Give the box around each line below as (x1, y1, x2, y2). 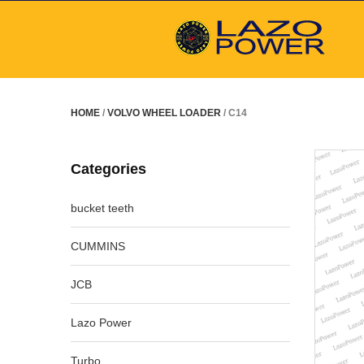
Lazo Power (71, 316, 132, 329)
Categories (71, 161, 146, 177)
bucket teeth (71, 201, 134, 214)
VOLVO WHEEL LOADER (107, 107, 221, 119)
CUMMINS (71, 240, 125, 253)
